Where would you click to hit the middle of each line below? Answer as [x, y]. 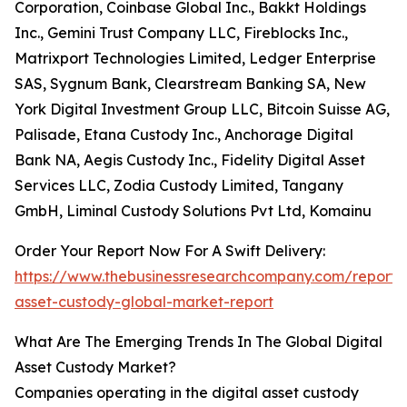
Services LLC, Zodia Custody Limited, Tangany [179, 186]
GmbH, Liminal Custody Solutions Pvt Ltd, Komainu [193, 211]
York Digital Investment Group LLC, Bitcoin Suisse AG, [202, 109]
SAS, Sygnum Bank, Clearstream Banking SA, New [190, 84]
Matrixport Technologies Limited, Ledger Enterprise [195, 59]
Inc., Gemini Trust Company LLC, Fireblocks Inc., [181, 33]
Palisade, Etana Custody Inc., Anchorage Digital [184, 135]
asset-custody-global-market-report [144, 302]
